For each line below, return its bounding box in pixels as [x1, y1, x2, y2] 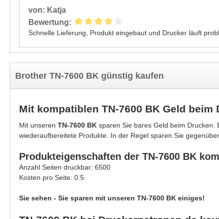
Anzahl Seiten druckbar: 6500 [19, 163, 110, 171]
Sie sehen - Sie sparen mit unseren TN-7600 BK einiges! [19, 194, 205, 202]
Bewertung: [28, 18, 71, 26]
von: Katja [28, 5, 66, 14]
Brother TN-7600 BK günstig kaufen [15, 71, 164, 81]
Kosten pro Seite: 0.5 [19, 174, 84, 181]
